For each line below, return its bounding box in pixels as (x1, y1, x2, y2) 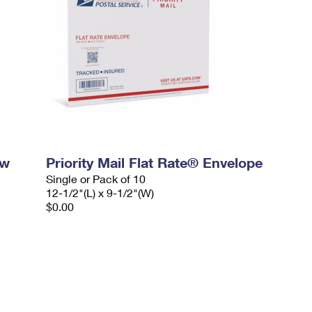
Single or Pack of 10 (46, 172, 146, 185)
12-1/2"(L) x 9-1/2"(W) (46, 186, 155, 199)
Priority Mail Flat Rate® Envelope (46, 154, 263, 171)
